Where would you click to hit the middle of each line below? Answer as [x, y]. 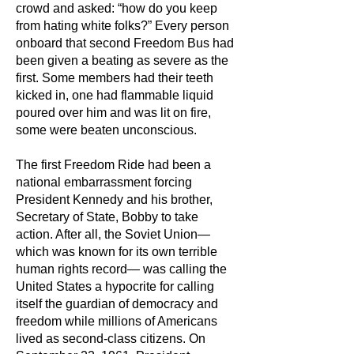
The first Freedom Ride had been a [113, 165]
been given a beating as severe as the [122, 60]
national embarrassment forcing [104, 182]
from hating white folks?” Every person [122, 26]
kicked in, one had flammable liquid [115, 95]
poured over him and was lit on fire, [113, 113]
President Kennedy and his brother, [114, 200]
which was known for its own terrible [117, 252]
